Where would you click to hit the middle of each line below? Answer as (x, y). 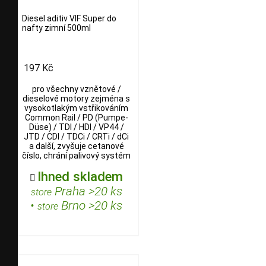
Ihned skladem (80, 176)
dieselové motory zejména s (76, 98)
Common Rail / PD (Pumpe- (76, 117)
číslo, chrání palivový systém (76, 155)
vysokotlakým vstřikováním (76, 108)
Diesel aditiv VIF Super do (69, 19)
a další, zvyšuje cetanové (76, 146)
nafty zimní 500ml (56, 28)
